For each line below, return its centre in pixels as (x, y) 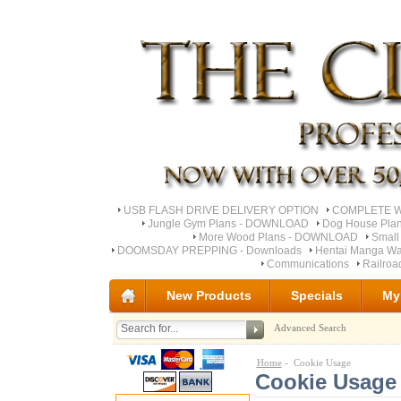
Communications (308, 264)
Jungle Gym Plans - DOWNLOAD (228, 223)
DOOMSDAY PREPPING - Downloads (209, 250)
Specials (317, 296)
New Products (209, 296)
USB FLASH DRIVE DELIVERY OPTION (221, 210)
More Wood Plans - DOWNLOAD (278, 237)
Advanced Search (311, 328)
